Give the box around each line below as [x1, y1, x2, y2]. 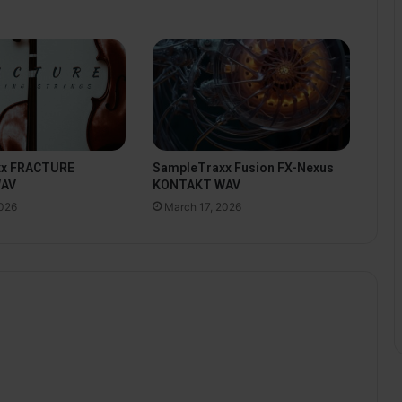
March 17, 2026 [163, 199, 241, 214]
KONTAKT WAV [152, 177, 240, 192]
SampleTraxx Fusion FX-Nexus [152, 160, 334, 175]
